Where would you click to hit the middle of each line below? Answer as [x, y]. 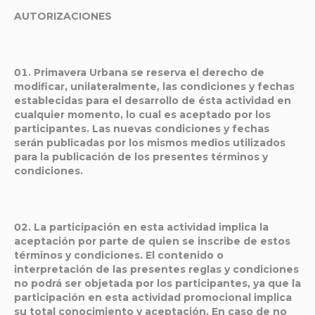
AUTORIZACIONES [63, 16]
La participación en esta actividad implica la [151, 227]
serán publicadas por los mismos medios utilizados [150, 143]
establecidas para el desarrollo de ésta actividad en [153, 101]
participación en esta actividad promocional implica [153, 297]
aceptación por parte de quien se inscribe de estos [152, 241]
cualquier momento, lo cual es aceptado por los [142, 115]
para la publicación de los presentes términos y [141, 157]
